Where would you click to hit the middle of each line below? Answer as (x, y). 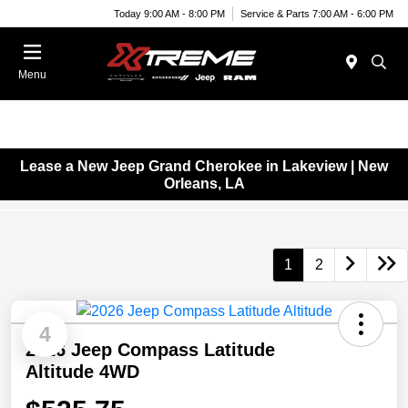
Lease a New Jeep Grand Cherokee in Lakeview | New (204, 166)
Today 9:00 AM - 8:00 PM (169, 13)
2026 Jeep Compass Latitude (150, 350)
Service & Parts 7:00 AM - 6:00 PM (317, 13)
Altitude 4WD (82, 372)
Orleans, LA (204, 183)
